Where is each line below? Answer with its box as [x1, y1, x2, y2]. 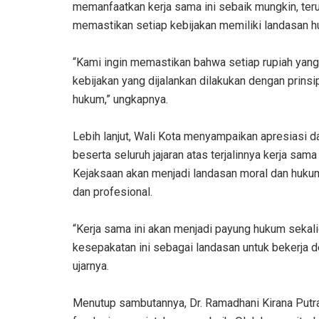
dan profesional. [73, 184, 152, 199]
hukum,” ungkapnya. [73, 92, 168, 106]
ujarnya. [73, 258, 109, 273]
